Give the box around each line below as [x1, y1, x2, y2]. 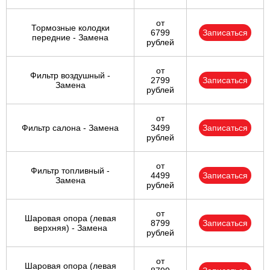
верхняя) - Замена [33, 223, 107, 233]
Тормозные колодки [31, 23, 110, 33]
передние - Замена [32, 33, 108, 43]
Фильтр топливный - [31, 166, 110, 176]
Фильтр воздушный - [30, 71, 110, 81]
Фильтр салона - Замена [22, 123, 119, 133]
